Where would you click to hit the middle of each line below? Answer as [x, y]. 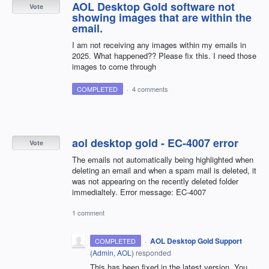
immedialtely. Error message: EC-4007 [139, 192]
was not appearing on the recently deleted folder [155, 181]
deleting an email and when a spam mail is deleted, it [164, 171]
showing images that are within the [162, 18]
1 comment [88, 213]
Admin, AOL [112, 253]
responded [153, 253]
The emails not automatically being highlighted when [163, 160]
